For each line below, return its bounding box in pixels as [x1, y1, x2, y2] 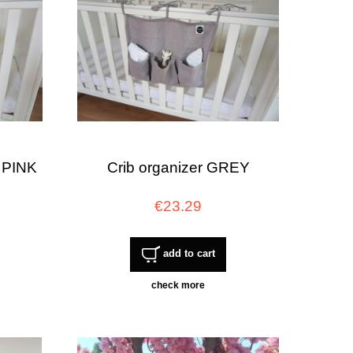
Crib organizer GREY [106, 158, 250, 176]
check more [151, 280, 205, 292]
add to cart [162, 247, 215, 260]
